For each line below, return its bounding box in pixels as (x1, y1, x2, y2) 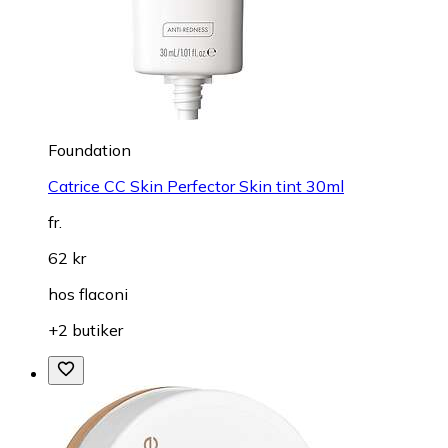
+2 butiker (48, 319, 123, 340)
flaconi (79, 283, 128, 304)
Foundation (48, 139, 131, 160)
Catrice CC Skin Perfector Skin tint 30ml (48, 175, 344, 196)
